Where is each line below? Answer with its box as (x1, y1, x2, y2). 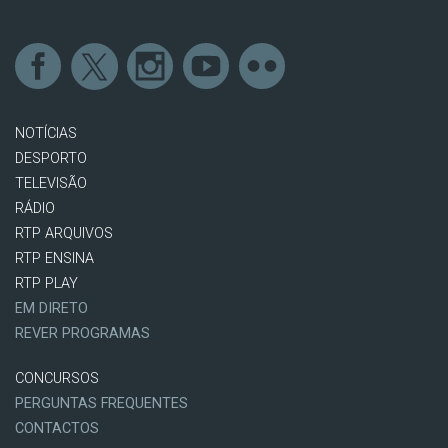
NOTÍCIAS (15, 124, 77, 142)
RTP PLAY (15, 274, 78, 292)
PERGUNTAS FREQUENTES (15, 394, 188, 412)
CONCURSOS (15, 369, 99, 387)
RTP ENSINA (15, 249, 94, 267)
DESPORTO (15, 149, 87, 167)
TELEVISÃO (15, 174, 87, 192)
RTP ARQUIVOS (15, 224, 113, 242)
